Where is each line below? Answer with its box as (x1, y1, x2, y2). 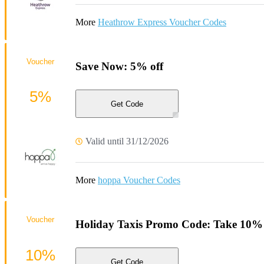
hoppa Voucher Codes (98, 174, 180, 185)
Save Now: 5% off (75, 60, 163, 72)
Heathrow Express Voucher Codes (98, 16, 226, 27)
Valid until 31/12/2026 (85, 136, 169, 146)
